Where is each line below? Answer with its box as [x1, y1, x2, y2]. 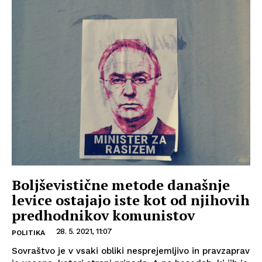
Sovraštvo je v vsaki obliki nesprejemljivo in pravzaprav [12, 246, 250, 256]
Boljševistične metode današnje [12, 175, 230, 194]
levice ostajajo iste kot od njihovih [12, 191, 250, 209]
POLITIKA [12, 229, 45, 237]
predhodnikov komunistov [12, 206, 195, 225]
